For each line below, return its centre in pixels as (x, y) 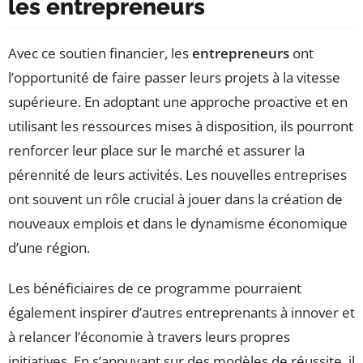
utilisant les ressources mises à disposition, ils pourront (181, 126)
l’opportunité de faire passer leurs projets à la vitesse (174, 78)
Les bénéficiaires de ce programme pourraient (155, 288)
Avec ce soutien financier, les (100, 53)
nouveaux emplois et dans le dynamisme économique (178, 224)
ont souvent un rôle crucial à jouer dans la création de (175, 199)
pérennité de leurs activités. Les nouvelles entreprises (177, 175)
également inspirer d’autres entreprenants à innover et (181, 313)
